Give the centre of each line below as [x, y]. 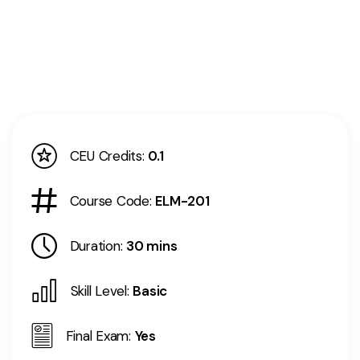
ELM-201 [182, 201]
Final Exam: [98, 336]
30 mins [152, 246]
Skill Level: [100, 291]
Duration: [96, 246]
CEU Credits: [107, 156]
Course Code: [110, 201]
